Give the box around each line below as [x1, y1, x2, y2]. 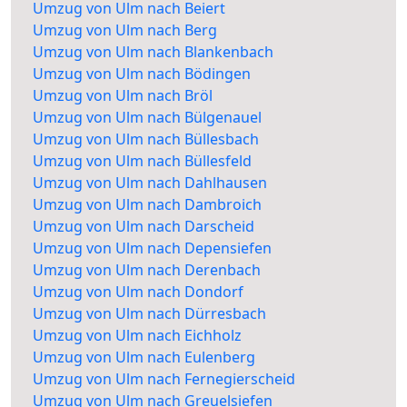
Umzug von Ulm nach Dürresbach [33, 303, 266, 324]
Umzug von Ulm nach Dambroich [33, 194, 262, 215]
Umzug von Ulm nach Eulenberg [33, 347, 255, 368]
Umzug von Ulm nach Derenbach [33, 260, 261, 281]
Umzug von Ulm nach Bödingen [33, 64, 251, 84]
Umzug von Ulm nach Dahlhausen [33, 173, 267, 194]
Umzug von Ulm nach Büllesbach [33, 129, 259, 150]
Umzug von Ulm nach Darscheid [33, 216, 254, 237]
